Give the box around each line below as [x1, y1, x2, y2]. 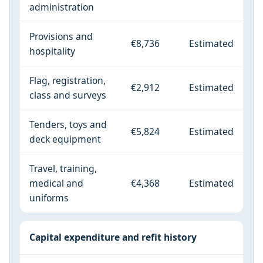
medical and [29, 176, 83, 190]
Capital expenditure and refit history [29, 230, 197, 244]
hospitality [29, 44, 75, 58]
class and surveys [29, 88, 106, 102]
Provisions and [29, 29, 93, 43]
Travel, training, [29, 161, 97, 175]
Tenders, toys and [29, 117, 107, 131]
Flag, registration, [29, 73, 106, 87]
